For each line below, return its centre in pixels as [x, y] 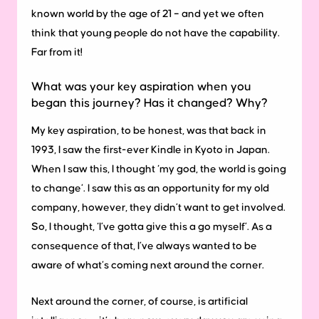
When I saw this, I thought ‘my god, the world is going [159, 169]
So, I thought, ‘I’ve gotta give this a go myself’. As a [152, 227]
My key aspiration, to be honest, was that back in [149, 131]
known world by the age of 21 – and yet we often [148, 14]
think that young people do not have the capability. [156, 33]
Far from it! [57, 53]
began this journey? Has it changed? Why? [150, 104]
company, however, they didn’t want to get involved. [158, 208]
